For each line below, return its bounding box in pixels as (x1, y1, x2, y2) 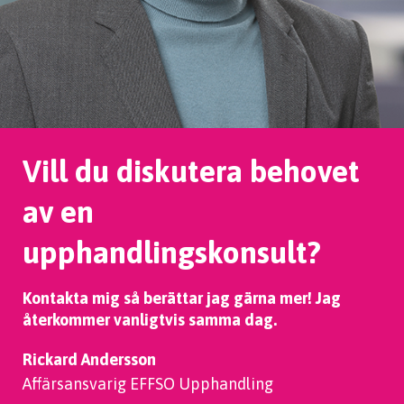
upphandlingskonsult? (23, 234, 321, 270)
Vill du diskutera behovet (23, 153, 360, 188)
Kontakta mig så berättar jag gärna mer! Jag (23, 289, 341, 308)
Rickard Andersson (23, 350, 156, 369)
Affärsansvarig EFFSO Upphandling (23, 374, 277, 393)
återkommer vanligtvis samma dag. (23, 310, 277, 329)
